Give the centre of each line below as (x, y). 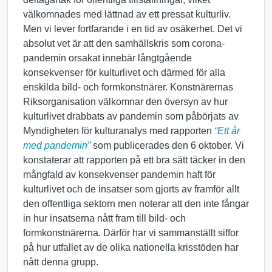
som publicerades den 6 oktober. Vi (167, 145)
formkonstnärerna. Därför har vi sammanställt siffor (131, 233)
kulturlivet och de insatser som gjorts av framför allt (131, 189)
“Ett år (227, 131)
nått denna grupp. (61, 262)
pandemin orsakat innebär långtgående (107, 58)
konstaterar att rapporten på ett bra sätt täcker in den (134, 160)
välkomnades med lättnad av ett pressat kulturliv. (127, 14)
